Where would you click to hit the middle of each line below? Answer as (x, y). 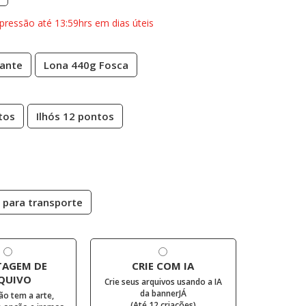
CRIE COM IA (163, 266)
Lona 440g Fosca (86, 65)
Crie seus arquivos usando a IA (163, 282)
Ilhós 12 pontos (75, 116)
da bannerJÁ (163, 293)
